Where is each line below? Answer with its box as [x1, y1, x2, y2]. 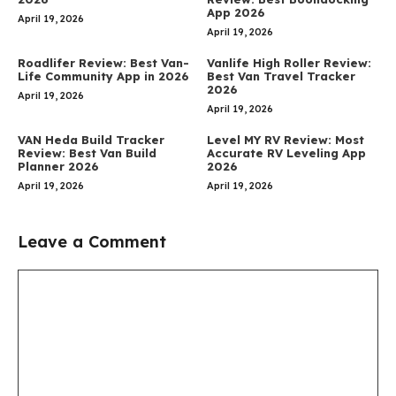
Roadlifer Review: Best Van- [18, 55, 189, 70]
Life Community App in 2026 [18, 68, 189, 83]
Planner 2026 [18, 158, 99, 173]
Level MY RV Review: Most [207, 132, 364, 147]
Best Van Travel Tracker [207, 68, 355, 83]
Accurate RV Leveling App [207, 145, 366, 160]
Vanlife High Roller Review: [207, 55, 371, 70]
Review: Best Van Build [18, 145, 156, 160]
